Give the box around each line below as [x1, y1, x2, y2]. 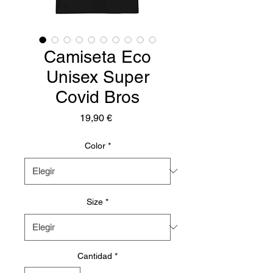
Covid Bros [55, 87, 140, 107]
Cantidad [77, 250, 112, 261]
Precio [112, 111, 140, 123]
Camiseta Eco [44, 46, 151, 66]
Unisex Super [46, 66, 149, 87]
